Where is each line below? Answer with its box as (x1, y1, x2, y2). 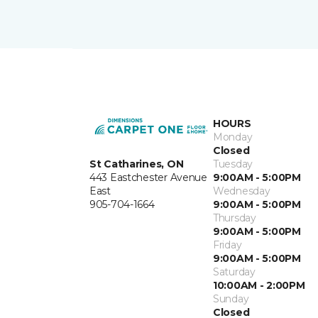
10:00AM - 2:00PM (213, 279, 305, 292)
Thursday (213, 212, 256, 225)
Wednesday (213, 185, 270, 198)
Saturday (213, 265, 256, 279)
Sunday (213, 292, 249, 306)
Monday (213, 131, 253, 144)
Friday (213, 238, 242, 252)
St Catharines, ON (89, 157, 184, 170)
